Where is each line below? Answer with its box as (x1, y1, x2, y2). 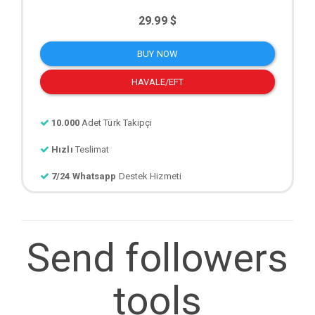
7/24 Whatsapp (51, 170, 117, 181)
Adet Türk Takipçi (81, 117, 153, 128)
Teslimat (75, 143, 110, 155)
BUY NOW (137, 48, 178, 59)
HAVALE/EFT (131, 76, 184, 87)
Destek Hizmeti (116, 170, 271, 181)
